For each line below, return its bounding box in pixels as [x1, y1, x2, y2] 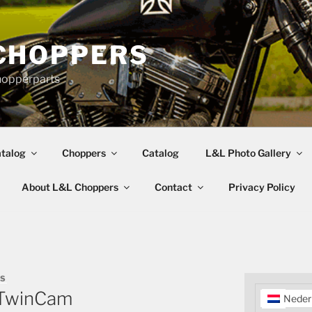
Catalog [141, 146, 179, 159]
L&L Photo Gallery [205, 146, 291, 159]
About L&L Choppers [21, 180, 118, 193]
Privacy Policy [228, 180, 295, 193]
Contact [154, 180, 192, 193]
